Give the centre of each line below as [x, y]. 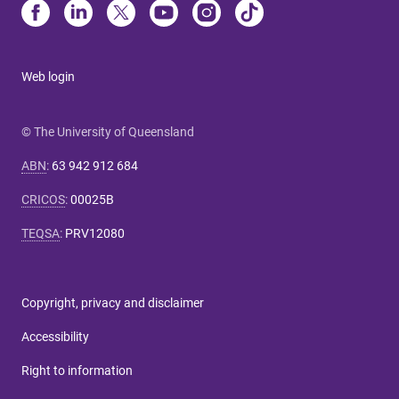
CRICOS [43, 199]
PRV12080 [95, 233]
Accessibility [55, 336]
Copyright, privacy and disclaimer [113, 302]
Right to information [77, 370]
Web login [48, 76]
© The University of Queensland [108, 131]
